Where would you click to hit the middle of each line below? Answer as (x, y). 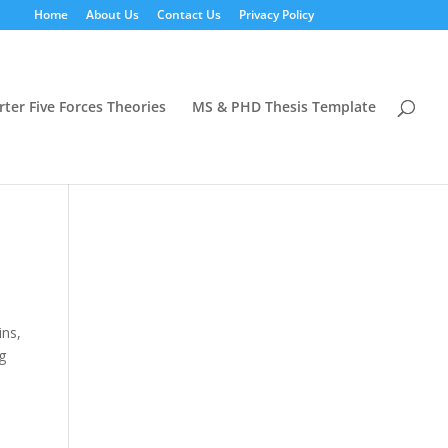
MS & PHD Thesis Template (284, 106)
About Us (112, 14)
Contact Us (188, 14)
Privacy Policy (276, 14)
